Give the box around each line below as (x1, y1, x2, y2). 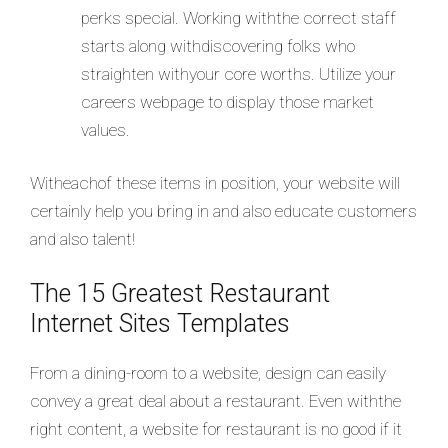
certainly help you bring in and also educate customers (30, 201, 417, 221)
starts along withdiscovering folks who (81, 35, 355, 56)
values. (81, 119, 130, 140)
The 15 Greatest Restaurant (30, 278, 330, 308)
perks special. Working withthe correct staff (81, 7, 396, 28)
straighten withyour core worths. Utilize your (81, 63, 396, 84)
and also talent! (30, 229, 135, 249)
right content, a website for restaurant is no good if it (30, 418, 402, 439)
